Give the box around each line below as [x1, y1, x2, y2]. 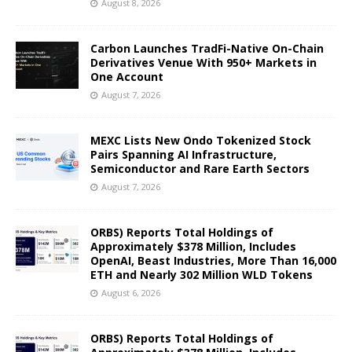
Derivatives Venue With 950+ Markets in [90, 54, 317, 70]
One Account [90, 68, 163, 84]
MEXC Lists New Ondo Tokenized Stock [90, 132, 311, 148]
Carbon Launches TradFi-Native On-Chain [90, 40, 324, 56]
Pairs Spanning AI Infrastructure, [90, 146, 277, 162]
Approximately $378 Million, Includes [90, 238, 296, 254]
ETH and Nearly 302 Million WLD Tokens [90, 266, 313, 282]
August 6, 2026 [101, 286, 160, 299]
